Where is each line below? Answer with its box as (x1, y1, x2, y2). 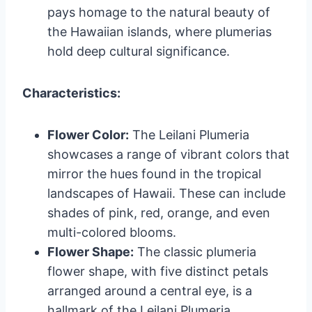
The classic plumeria (134, 244, 256, 259)
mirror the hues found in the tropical (47, 166, 261, 181)
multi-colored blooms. (47, 224, 176, 240)
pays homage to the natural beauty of (47, 4, 270, 19)
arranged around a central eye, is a (47, 283, 252, 298)
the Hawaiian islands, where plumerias (47, 24, 272, 39)
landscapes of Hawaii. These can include (47, 185, 286, 201)
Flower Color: (47, 127, 129, 142)
